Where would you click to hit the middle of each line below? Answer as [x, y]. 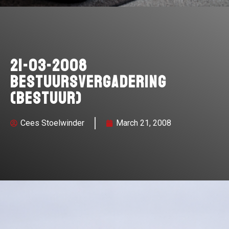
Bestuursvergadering [88, 83]
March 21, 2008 [144, 123]
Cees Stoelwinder [52, 123]
